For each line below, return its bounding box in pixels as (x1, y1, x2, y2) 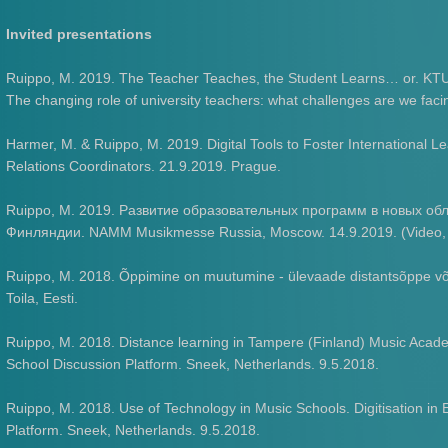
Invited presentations (6, 26, 153, 42)
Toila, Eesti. (6, 290, 79, 306)
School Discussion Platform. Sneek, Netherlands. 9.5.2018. (6, 356, 380, 372)
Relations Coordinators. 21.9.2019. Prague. (6, 158, 282, 174)
